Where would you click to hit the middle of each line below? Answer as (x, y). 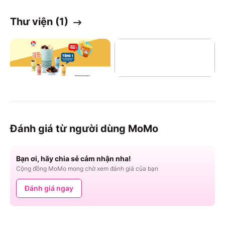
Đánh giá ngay (49, 188)
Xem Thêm (171, 88)
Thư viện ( (35, 22)
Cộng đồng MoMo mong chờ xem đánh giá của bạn (87, 169)
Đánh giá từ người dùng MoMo (84, 129)
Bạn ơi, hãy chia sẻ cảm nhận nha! (74, 159)
